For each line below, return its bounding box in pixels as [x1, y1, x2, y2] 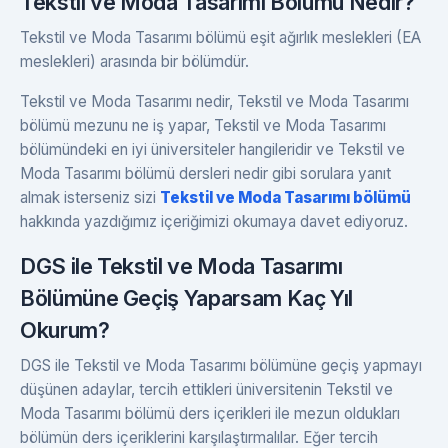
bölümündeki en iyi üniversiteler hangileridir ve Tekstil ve [20, 139, 405, 159]
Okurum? [20, 316, 110, 343]
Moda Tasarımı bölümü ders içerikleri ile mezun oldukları [20, 403, 400, 423]
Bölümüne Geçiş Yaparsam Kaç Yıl [20, 284, 354, 311]
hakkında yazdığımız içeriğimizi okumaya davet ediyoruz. [20, 211, 408, 231]
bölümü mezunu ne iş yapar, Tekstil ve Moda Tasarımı [20, 115, 386, 135]
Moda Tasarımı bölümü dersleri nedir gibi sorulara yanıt [20, 163, 391, 183]
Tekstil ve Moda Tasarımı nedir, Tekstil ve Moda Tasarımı [20, 91, 409, 111]
